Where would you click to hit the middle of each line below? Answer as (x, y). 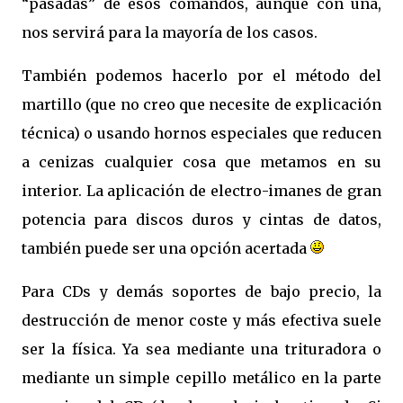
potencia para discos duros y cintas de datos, (201, 219)
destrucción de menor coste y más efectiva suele (201, 320)
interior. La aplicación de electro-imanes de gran (201, 191)
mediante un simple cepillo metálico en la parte (201, 378)
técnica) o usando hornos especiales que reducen (201, 133)
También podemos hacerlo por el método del (201, 76)
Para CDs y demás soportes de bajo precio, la (201, 291)
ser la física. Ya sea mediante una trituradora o (201, 349)
